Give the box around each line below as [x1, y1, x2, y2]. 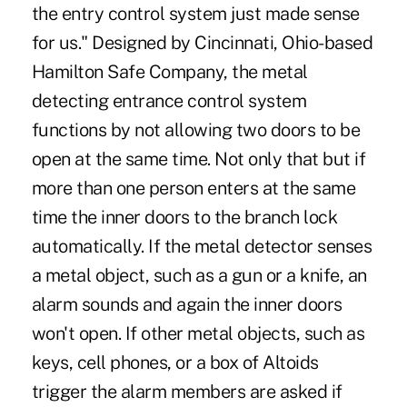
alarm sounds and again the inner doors [31, 293, 342, 315]
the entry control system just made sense [31, 2, 360, 25]
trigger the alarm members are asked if [31, 380, 342, 402]
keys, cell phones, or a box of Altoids [31, 351, 319, 373]
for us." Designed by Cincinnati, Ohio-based [31, 31, 373, 54]
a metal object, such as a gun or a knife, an [31, 263, 367, 286]
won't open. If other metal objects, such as [31, 322, 365, 344]
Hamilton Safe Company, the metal [31, 60, 308, 83]
